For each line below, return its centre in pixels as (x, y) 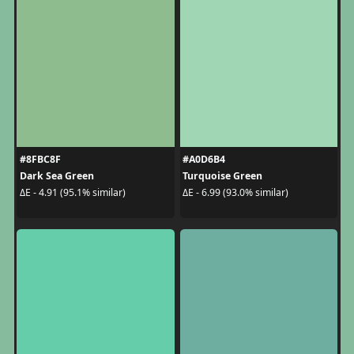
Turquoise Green (222, 175)
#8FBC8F (40, 159)
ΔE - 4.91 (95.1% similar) (72, 192)
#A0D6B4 (204, 159)
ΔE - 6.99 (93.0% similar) (235, 192)
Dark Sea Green (56, 175)
